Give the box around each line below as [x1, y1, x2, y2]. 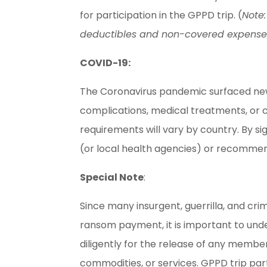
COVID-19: [80, 56, 131, 70]
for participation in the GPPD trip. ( [80, 8, 243, 23]
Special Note [80, 170, 144, 185]
